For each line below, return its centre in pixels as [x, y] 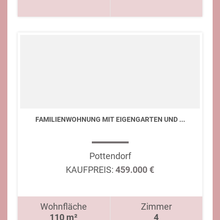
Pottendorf [110, 156]
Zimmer [156, 206]
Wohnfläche [64, 206]
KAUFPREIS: [90, 170]
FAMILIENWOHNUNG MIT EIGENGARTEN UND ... [110, 119]
